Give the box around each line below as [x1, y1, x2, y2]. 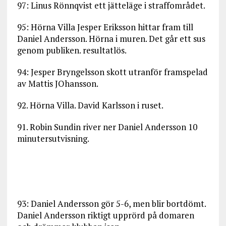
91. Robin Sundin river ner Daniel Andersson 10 [17, 121, 197, 133]
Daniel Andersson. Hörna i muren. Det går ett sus [17, 32, 205, 44]
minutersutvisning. [17, 132, 89, 144]
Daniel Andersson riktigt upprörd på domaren [17, 209, 194, 221]
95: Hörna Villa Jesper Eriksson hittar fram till [17, 21, 193, 33]
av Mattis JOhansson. [17, 77, 98, 89]
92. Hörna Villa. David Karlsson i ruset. [17, 99, 163, 111]
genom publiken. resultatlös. [17, 44, 127, 56]
